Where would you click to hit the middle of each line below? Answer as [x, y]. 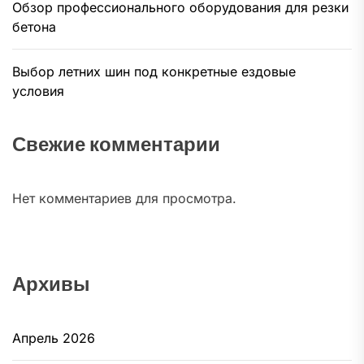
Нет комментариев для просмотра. [124, 198]
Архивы [51, 284]
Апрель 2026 [54, 338]
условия [38, 91]
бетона [34, 26]
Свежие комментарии [116, 144]
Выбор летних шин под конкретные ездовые [154, 71]
